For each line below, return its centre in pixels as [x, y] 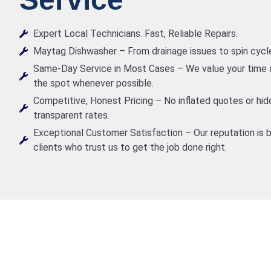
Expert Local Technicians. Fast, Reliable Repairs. [135, 34]
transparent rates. [71, 115]
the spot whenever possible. [93, 83]
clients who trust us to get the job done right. [130, 147]
